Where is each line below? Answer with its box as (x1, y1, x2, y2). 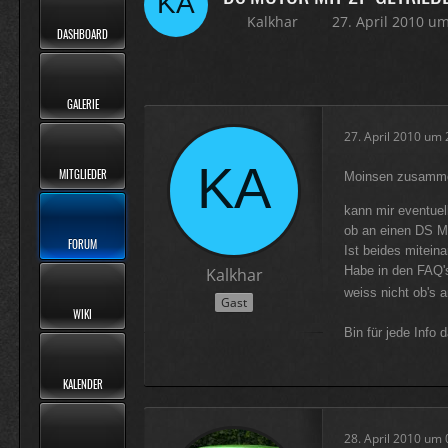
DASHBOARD (57, 25, 108, 42)
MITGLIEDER (58, 165, 107, 182)
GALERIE (66, 95, 99, 112)
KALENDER (62, 375, 103, 392)
